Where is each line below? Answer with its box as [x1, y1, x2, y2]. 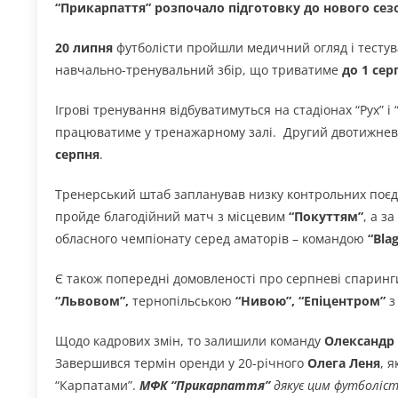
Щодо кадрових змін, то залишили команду [55, 332, 324, 350]
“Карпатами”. [55, 377, 139, 394]
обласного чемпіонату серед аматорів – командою [55, 230, 368, 248]
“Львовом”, [55, 292, 129, 310]
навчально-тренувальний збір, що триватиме [55, 61, 342, 79]
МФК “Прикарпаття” [139, 377, 270, 394]
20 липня [55, 39, 113, 57]
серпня [55, 146, 99, 163]
